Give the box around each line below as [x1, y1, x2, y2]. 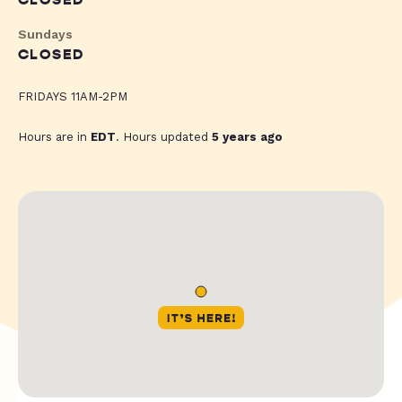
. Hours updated [116, 130, 212, 144]
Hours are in [18, 130, 91, 144]
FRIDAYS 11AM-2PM [18, 90, 127, 104]
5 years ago [212, 130, 283, 144]
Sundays [18, 27, 73, 42]
